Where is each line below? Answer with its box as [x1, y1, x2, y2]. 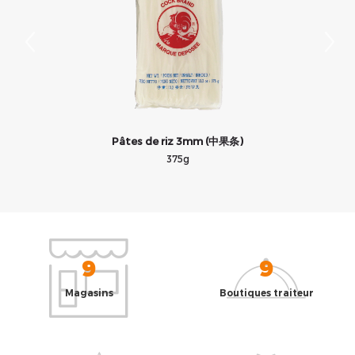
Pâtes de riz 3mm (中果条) [112, 135, 243, 147]
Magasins [64, 287, 113, 299]
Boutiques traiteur [219, 287, 314, 299]
